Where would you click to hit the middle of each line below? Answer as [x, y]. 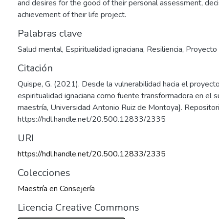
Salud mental [40, 49]
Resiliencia [164, 49]
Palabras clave [50, 33]
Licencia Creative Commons [78, 208]
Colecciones [44, 173]
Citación [35, 68]
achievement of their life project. [72, 15]
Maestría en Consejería [56, 189]
